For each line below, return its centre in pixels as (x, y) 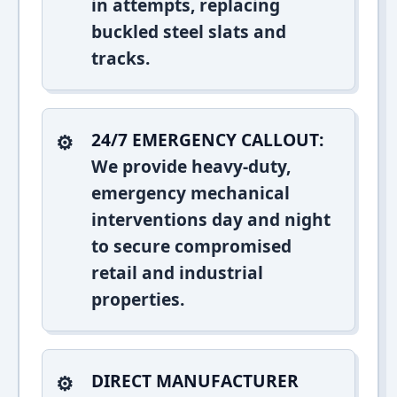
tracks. (121, 58)
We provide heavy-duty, (191, 166)
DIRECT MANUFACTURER (195, 381)
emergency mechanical (191, 193)
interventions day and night (211, 219)
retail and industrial (177, 272)
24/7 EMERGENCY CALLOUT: (207, 140)
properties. (138, 299)
